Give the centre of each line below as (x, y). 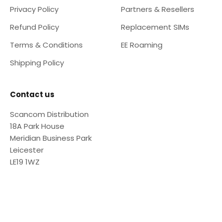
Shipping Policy (37, 62)
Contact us (32, 94)
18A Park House (37, 126)
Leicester (27, 150)
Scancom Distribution (49, 114)
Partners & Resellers (158, 9)
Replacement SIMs (155, 27)
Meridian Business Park (51, 138)
